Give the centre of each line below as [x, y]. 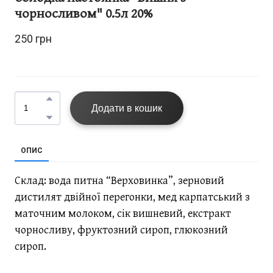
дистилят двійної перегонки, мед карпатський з [132, 196]
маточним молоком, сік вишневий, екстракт [123, 213]
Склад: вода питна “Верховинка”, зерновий [119, 180]
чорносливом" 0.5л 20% [83, 12]
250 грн [34, 38]
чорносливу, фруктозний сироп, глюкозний [121, 229]
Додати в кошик [127, 108]
